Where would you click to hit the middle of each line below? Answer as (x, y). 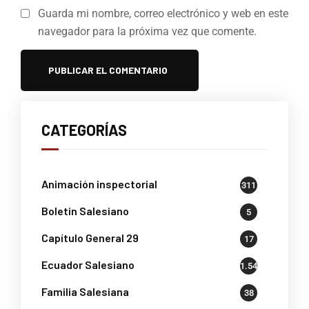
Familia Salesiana (85, 291)
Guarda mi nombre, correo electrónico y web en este (163, 13)
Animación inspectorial (99, 183)
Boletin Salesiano (85, 210)
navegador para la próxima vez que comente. (147, 31)
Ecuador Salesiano (88, 264)
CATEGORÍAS (84, 129)
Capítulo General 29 (90, 237)
